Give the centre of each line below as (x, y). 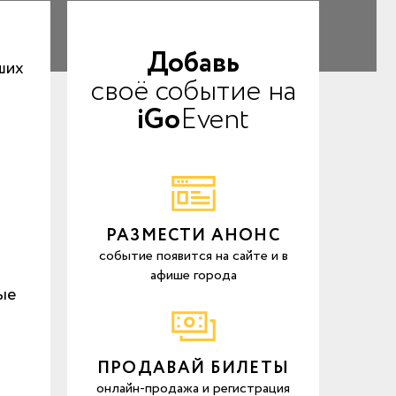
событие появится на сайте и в (193, 256)
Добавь (193, 64)
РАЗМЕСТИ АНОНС (193, 236)
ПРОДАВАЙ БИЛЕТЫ (193, 369)
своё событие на (193, 92)
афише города (193, 275)
